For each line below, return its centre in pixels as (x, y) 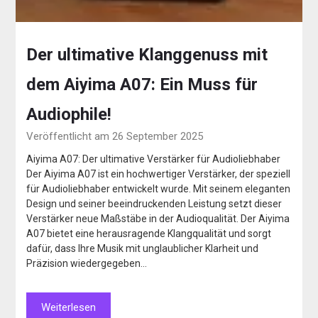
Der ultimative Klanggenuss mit (147, 55)
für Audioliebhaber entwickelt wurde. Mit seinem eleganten (159, 189)
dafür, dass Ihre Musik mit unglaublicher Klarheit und (143, 249)
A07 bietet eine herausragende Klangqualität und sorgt (149, 234)
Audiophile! (69, 115)
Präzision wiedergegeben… (87, 264)
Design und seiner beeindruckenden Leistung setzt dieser (154, 204)
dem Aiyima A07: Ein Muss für (142, 85)
